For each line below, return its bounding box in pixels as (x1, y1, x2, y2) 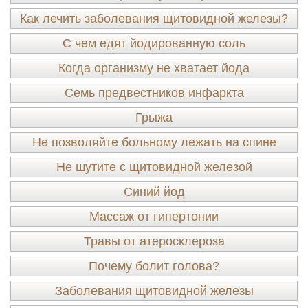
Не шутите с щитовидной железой (56, 160, 252, 174)
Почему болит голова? (89, 259, 219, 273)
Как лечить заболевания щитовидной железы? (20, 12, 288, 25)
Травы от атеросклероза (83, 234, 225, 248)
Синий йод (123, 185, 185, 199)
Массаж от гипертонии (89, 210, 219, 223)
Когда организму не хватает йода (58, 61, 250, 75)
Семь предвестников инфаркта (64, 86, 244, 100)
